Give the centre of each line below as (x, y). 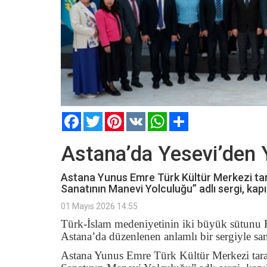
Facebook (99, 117)
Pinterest (141, 117)
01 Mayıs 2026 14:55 (99, 206)
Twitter (116, 117)
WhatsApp (187, 117)
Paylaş (201, 117)
